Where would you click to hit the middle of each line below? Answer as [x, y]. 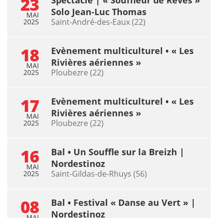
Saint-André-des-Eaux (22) [98, 22]
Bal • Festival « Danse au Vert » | [123, 202]
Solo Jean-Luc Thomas [99, 11]
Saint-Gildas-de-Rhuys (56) [99, 173]
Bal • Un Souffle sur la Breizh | [118, 152]
